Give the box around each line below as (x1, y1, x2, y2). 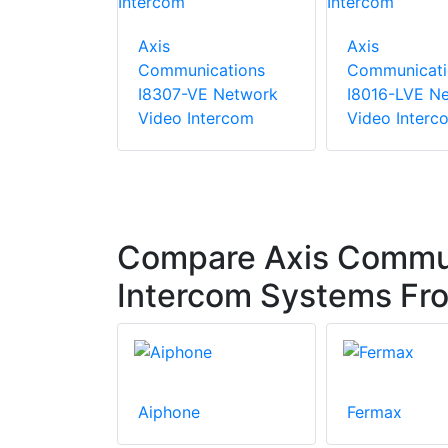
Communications (138, 60, 265, 81)
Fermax (346, 402, 402, 423)
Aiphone (138, 402, 200, 423)
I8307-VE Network (138, 84, 278, 105)
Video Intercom (138, 108, 254, 129)
